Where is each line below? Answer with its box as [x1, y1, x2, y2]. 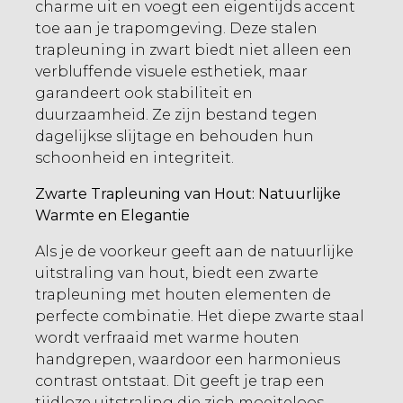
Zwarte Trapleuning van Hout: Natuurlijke [35, 185, 341, 202]
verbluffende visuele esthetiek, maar [35, 63, 308, 80]
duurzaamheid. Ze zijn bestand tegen [35, 106, 318, 123]
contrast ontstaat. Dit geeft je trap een [35, 372, 325, 390]
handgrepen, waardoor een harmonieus [35, 351, 340, 368]
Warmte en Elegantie [35, 207, 190, 224]
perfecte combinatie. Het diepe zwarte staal [35, 308, 364, 325]
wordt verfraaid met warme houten [35, 329, 300, 346]
